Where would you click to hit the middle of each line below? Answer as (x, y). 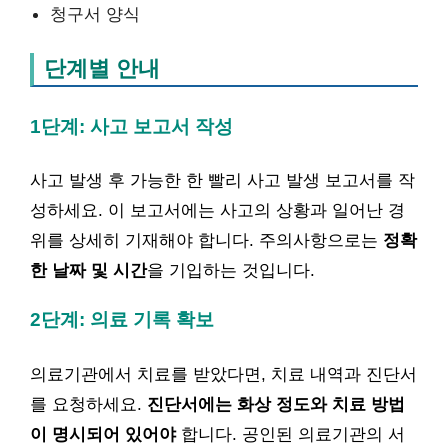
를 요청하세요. (88, 404)
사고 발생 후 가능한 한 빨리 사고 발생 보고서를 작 (222, 180)
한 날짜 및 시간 (88, 270)
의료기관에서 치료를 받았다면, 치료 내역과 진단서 (223, 374)
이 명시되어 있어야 (103, 434)
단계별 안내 (102, 68)
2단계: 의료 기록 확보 (122, 319)
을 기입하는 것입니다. (231, 270)
